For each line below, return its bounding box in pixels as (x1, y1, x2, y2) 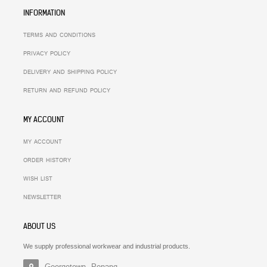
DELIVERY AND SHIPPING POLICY (23, 67, 117, 78)
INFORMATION (23, 8, 65, 18)
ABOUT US (23, 221, 55, 232)
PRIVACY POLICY (23, 49, 70, 60)
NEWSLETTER (23, 193, 61, 203)
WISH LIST (23, 174, 52, 185)
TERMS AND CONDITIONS (23, 30, 95, 41)
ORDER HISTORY (23, 156, 71, 166)
